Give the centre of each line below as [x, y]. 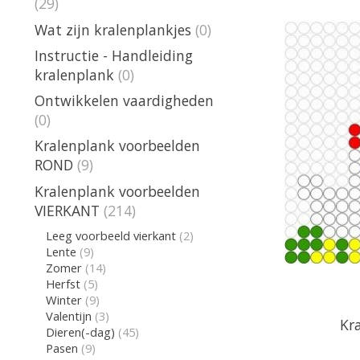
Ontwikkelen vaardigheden [124, 101]
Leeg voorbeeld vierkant [110, 235]
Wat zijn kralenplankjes [113, 29]
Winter [63, 299]
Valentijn [68, 315]
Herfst [63, 283]
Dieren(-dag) [80, 331]
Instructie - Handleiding [114, 55]
